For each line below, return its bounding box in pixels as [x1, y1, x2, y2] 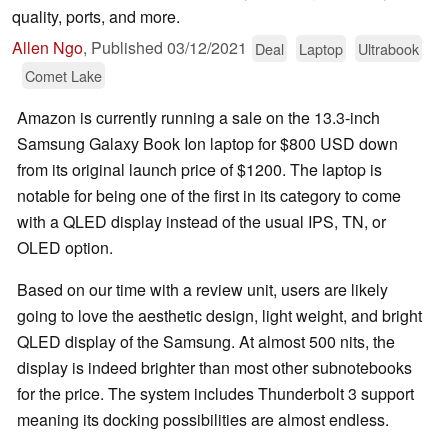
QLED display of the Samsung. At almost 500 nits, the [17, 330, 395, 354]
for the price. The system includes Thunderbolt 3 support [17, 382, 414, 406]
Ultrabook [358, 38, 419, 60]
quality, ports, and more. [12, 5, 180, 29]
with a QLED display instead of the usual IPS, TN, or [17, 210, 386, 234]
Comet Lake [25, 65, 102, 87]
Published [91, 36, 167, 60]
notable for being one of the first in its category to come [17, 184, 401, 208]
